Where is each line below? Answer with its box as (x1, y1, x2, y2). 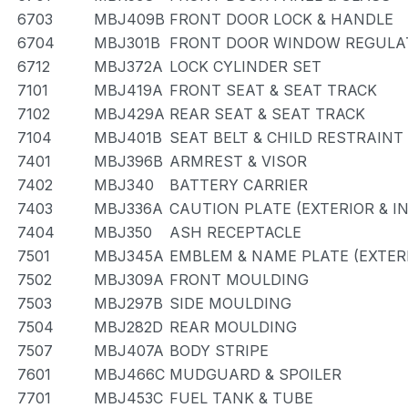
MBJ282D (94, 318, 163, 336)
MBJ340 (94, 176, 154, 194)
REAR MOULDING (169, 318, 297, 336)
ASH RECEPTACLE (169, 223, 301, 241)
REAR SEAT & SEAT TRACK (169, 105, 365, 123)
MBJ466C (94, 365, 165, 383)
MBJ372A (94, 57, 163, 76)
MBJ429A (94, 105, 165, 123)
